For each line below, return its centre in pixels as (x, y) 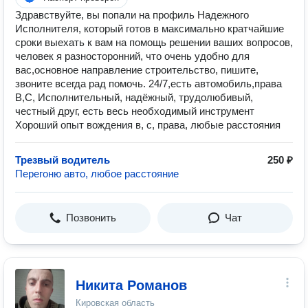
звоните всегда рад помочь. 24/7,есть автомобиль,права (148, 84)
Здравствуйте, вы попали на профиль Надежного (132, 15)
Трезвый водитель (63, 160)
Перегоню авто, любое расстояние (97, 174)
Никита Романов (131, 285)
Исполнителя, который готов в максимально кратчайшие (150, 29)
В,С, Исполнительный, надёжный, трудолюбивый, (134, 97)
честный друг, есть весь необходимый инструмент (135, 111)
